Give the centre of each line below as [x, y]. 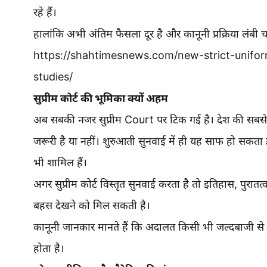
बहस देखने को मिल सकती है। [92, 205]
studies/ [53, 77]
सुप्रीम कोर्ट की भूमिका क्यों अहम [101, 98]
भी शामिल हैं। [60, 162]
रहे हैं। [45, 12]
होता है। [49, 248]
